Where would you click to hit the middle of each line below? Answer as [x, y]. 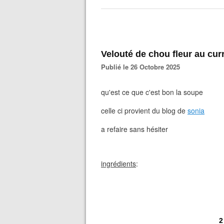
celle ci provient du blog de [144, 110]
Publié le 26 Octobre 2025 [143, 67]
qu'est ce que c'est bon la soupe [152, 92]
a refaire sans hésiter [134, 129]
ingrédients [118, 163]
